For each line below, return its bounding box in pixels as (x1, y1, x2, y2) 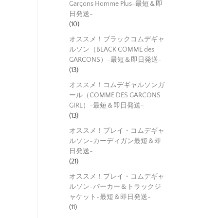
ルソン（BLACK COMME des (69, 45, 154, 54)
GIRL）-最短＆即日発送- (69, 101, 144, 109)
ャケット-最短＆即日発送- (69, 193, 151, 201)
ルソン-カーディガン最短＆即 (69, 137, 161, 145)
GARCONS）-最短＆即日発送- (69, 55, 162, 64)
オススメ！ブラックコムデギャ (69, 35, 164, 43)
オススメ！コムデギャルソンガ (69, 81, 164, 89)
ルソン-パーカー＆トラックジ (69, 182, 161, 191)
